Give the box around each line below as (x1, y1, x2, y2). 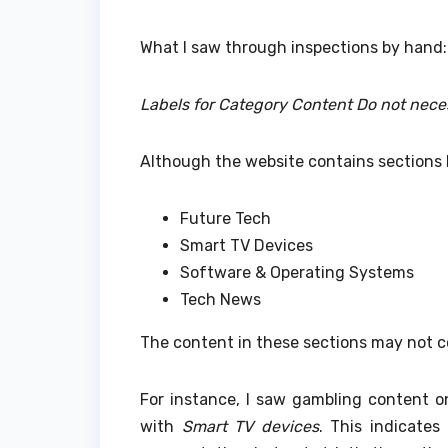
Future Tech (180, 208, 271, 228)
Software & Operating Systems (180, 262, 414, 282)
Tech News (180, 289, 261, 309)
